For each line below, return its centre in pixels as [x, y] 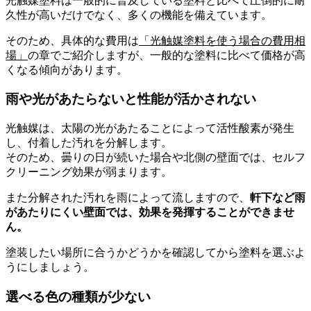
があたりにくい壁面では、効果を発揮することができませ [150, 212]
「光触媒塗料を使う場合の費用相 [222, 40]
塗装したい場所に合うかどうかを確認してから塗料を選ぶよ [155, 253]
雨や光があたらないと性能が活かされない [131, 99]
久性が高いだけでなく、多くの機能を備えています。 [139, 15]
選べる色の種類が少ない [78, 296]
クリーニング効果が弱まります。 [89, 172]
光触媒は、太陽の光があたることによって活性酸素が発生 [150, 128]
